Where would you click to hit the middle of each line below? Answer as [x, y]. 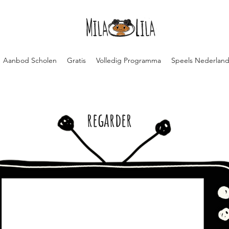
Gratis [76, 60]
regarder [109, 120]
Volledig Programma [128, 60]
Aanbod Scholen [30, 60]
